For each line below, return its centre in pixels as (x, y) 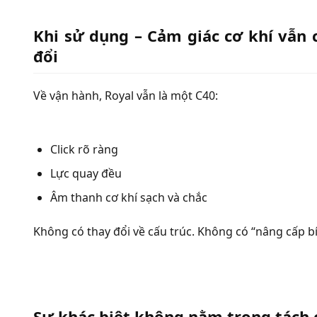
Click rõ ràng (84, 149)
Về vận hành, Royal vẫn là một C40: (126, 95)
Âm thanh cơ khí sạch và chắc (129, 198)
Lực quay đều (86, 173)
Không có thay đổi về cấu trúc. (114, 232)
